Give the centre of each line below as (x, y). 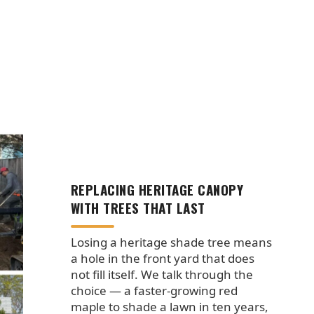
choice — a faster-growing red (154, 290)
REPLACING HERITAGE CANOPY (157, 190)
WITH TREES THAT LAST (138, 208)
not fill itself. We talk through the (162, 274)
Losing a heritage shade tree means (171, 242)
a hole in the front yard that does (162, 258)
